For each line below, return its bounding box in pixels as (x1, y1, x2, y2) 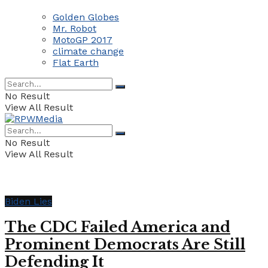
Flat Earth (53, 56, 99, 68)
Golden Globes (53, 11, 119, 23)
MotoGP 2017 (53, 33, 112, 45)
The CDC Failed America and (5, 218, 230, 236)
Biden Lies (5, 195, 52, 207)
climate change (53, 45, 124, 57)
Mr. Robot (53, 22, 96, 34)
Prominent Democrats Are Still (5, 236, 245, 254)
